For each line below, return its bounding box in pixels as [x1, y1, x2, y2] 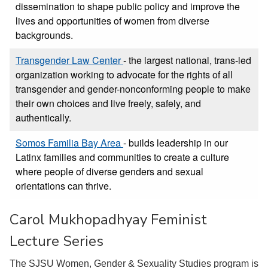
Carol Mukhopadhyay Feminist [10, 209, 207, 229]
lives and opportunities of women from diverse [16, 13, 209, 28]
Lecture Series [10, 231, 103, 251]
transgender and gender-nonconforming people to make [16, 81, 251, 96]
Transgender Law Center [16, 53, 123, 67]
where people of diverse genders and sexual [16, 164, 203, 178]
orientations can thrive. [16, 178, 111, 193]
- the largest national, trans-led [123, 53, 251, 67]
